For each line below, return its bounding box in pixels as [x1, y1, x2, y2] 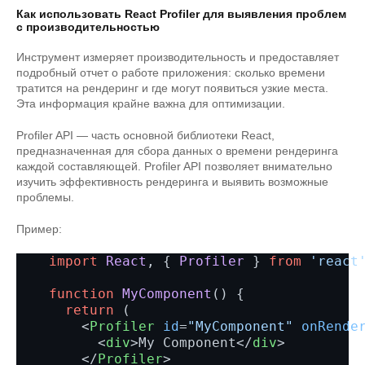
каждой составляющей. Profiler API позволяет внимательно [16, 160, 332, 173]
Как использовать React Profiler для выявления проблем [16, 7, 346, 20]
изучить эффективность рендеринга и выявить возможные [16, 175, 328, 188]
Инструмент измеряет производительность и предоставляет [16, 51, 339, 64]
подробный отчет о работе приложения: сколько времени [16, 66, 325, 79]
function [49, 286, 114, 301]
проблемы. [16, 191, 74, 204]
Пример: [16, 222, 62, 235]
